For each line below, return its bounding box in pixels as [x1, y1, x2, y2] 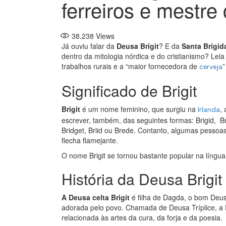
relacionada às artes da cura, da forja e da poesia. [62, 212, 222, 223]
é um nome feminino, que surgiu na [82, 104, 198, 115]
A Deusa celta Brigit [62, 192, 132, 203]
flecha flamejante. [62, 135, 118, 146]
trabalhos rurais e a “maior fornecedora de [62, 61, 199, 72]
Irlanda [198, 105, 220, 115]
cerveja [199, 63, 222, 72]
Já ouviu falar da [62, 41, 117, 51]
